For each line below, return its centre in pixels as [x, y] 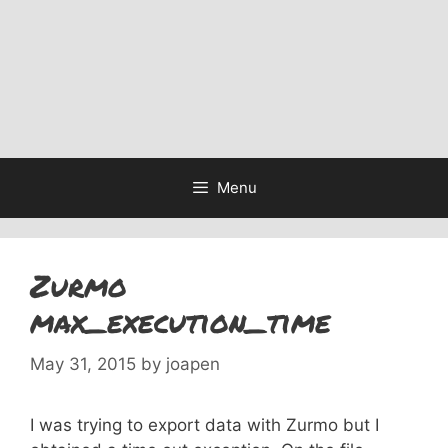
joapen [193, 363]
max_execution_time [180, 321]
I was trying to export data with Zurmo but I [204, 424]
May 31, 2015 [83, 363]
